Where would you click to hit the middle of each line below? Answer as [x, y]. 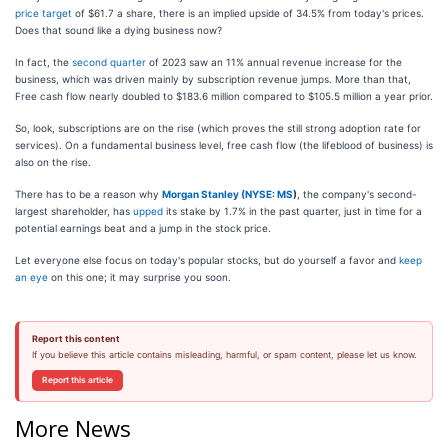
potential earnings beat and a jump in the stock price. [143, 227]
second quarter [109, 61]
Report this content [75, 338]
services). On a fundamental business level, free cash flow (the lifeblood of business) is [224, 144]
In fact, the [43, 61]
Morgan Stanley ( [203, 193]
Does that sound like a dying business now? [118, 29]
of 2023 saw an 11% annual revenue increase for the [274, 61]
